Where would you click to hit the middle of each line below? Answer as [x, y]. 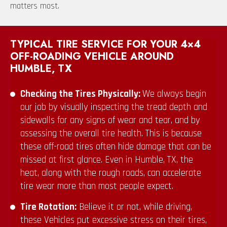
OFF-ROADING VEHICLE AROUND [92, 57]
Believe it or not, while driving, [134, 207]
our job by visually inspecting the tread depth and [114, 107]
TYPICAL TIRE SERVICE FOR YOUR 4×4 [105, 45]
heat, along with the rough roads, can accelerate [111, 173]
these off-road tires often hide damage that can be [116, 147]
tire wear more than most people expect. [97, 186]
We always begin [174, 94]
